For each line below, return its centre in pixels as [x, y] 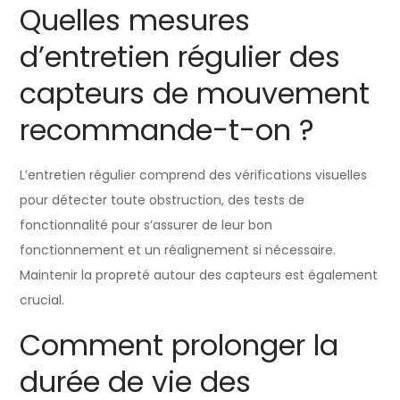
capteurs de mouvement [195, 93]
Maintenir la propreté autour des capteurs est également [199, 275]
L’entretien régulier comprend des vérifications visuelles [194, 175]
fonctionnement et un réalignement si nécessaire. [178, 250]
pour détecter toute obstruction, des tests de [162, 200]
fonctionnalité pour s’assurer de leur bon [146, 225]
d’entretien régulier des [180, 56]
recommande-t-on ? [167, 129]
